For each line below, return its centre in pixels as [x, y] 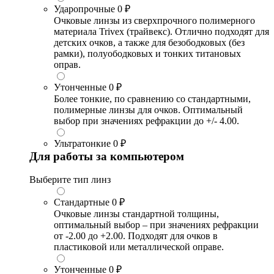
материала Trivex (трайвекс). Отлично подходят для [161, 31]
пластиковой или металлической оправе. [139, 247]
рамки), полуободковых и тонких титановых [147, 53]
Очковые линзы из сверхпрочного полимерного [154, 20]
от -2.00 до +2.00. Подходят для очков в [136, 236]
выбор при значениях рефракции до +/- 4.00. [146, 120]
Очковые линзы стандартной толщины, [136, 214]
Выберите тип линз [70, 180]
